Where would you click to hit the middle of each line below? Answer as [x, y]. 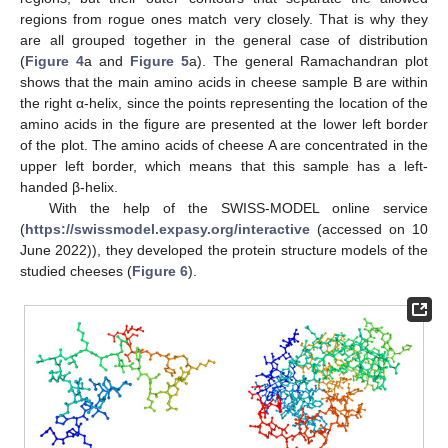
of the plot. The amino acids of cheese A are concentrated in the [224, 145]
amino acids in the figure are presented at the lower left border [224, 124]
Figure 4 [54, 61]
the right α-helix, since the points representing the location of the [224, 103]
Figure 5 [159, 61]
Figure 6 [160, 271]
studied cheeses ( [76, 271]
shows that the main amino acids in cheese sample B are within [224, 82]
